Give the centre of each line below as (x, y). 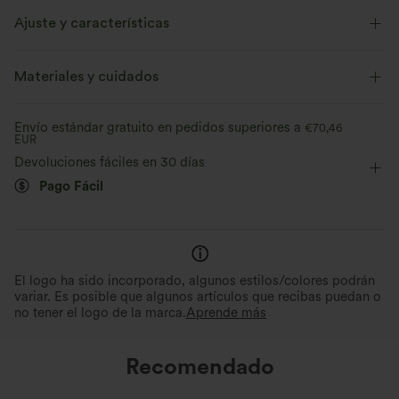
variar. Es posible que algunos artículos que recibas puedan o (198, 297)
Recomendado (199, 366)
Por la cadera (63, 104)
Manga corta (161, 104)
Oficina (266, 68)
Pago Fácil (71, 187)
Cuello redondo (70, 68)
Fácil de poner (178, 68)
